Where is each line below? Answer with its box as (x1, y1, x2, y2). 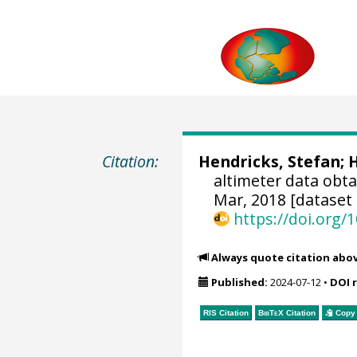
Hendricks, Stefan (198, 151, 340, 172)
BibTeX (257, 308, 284, 317)
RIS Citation (202, 308, 249, 317)
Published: (210, 275, 268, 290)
